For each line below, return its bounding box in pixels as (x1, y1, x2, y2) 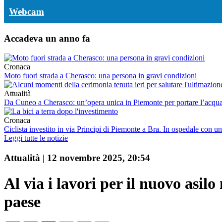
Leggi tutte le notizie (4, 134, 68, 143)
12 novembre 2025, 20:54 (47, 153, 150, 164)
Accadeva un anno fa (4, 33, 90, 44)
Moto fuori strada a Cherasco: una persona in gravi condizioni (4, 71, 197, 80)
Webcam (9, 6, 44, 17)
